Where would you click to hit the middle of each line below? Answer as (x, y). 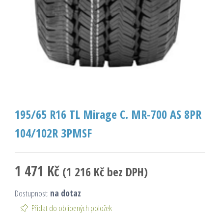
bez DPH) (126, 172)
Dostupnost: (32, 193)
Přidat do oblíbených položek (72, 208)
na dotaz (66, 193)
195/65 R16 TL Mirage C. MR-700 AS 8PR (108, 114)
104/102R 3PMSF (53, 133)
